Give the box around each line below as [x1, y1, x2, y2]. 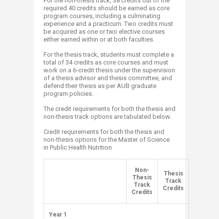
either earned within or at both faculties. [44, 36, 157, 43]
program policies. [44, 90, 93, 97]
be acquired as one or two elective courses [44, 28, 165, 35]
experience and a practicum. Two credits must [44, 20, 173, 27]
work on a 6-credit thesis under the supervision [44, 66, 175, 74]
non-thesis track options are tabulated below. [44, 113, 171, 120]
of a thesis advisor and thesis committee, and [44, 74, 172, 82]
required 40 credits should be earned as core [44, 4, 170, 12]
